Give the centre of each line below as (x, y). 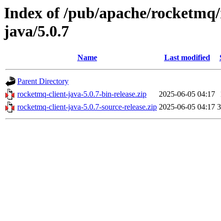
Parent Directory (43, 81)
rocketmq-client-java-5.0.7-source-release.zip (87, 107)
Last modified (187, 58)
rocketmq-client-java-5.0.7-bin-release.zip (82, 94)
